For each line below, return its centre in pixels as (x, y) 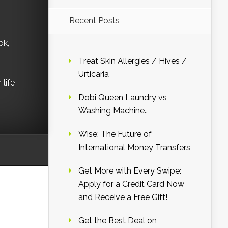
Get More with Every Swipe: (130, 171)
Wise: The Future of (115, 134)
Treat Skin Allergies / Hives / (133, 61)
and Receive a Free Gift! (123, 197)
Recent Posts (94, 21)
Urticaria (94, 74)
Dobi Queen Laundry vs (123, 97)
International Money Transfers (134, 147)
